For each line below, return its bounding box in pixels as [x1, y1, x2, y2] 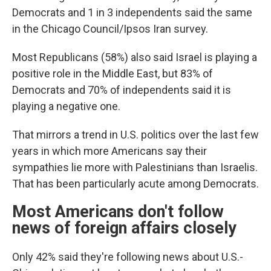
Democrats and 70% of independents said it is [12, 83, 231, 96]
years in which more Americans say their [12, 145, 207, 157]
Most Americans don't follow [12, 202, 224, 221]
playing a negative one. [12, 100, 120, 113]
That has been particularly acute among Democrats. [12, 177, 259, 190]
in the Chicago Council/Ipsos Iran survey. [12, 22, 208, 35]
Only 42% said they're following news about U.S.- [12, 250, 243, 263]
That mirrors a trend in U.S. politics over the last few [12, 128, 259, 141]
